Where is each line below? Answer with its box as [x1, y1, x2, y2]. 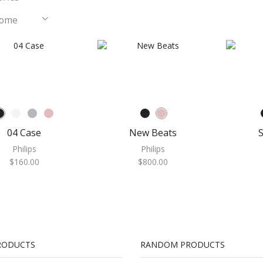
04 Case [7, 126, 42, 139]
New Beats [129, 126, 177, 139]
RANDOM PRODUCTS [140, 238, 225, 250]
